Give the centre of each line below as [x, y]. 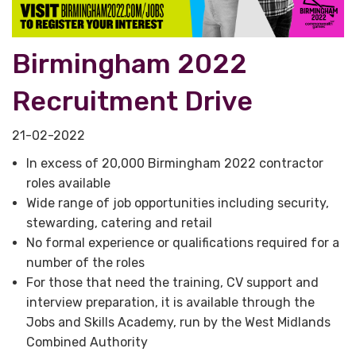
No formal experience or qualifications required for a [182, 243]
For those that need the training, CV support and [172, 283]
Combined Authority [87, 342]
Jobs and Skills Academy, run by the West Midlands [178, 323]
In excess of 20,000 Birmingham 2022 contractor [174, 164]
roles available [70, 184]
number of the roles [87, 263]
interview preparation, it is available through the [170, 303]
